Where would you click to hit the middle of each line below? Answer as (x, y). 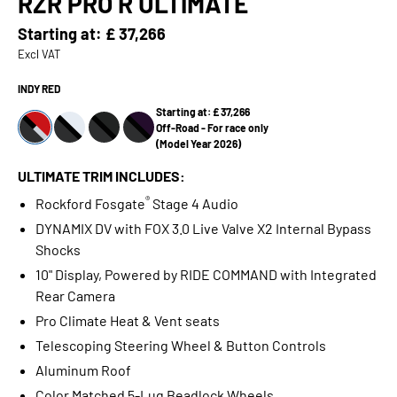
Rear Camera (75, 295)
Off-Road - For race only (212, 127)
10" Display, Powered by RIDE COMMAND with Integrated (206, 274)
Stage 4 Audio (194, 203)
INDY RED (39, 88)
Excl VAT (39, 54)
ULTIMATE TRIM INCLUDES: (101, 175)
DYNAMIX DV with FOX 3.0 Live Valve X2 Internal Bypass (203, 228)
